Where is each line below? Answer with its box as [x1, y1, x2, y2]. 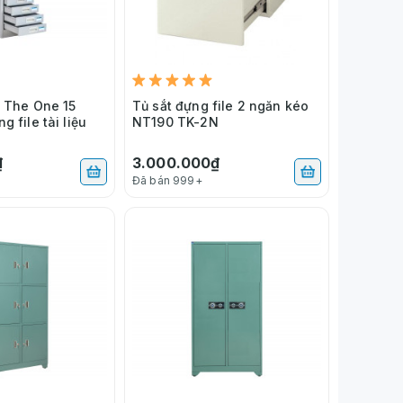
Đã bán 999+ [132, 173, 202, 187]
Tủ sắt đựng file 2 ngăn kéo [132, 97, 309, 113]
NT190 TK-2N [132, 113, 219, 130]
